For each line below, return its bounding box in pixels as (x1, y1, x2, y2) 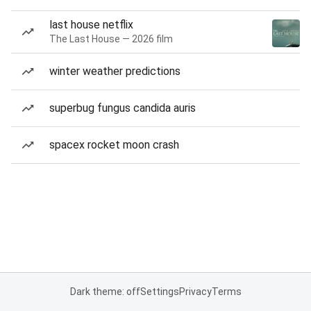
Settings (140, 286, 179, 297)
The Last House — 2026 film (49, 33, 173, 44)
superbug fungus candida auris (49, 101, 196, 115)
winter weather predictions (49, 65, 180, 78)
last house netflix (49, 18, 133, 31)
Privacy (178, 286, 212, 297)
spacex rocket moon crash (49, 138, 179, 151)
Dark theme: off (69, 286, 140, 297)
